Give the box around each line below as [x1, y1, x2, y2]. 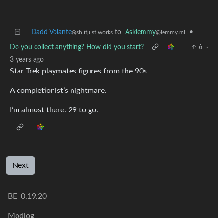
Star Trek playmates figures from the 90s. [10, 67, 149, 75]
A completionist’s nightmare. [10, 86, 107, 94]
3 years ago [10, 56, 44, 63]
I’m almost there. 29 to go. [10, 106, 98, 114]
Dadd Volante [31, 28, 72, 36]
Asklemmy [125, 28, 156, 36]
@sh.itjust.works [72, 29, 113, 35]
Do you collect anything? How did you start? [10, 43, 144, 51]
